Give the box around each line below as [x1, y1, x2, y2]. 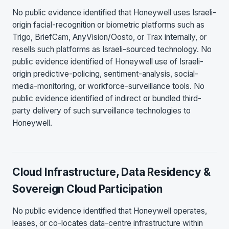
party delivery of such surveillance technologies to [12, 105, 191, 116]
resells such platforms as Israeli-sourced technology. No [12, 44, 212, 54]
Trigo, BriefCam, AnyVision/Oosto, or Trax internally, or [12, 32, 207, 42]
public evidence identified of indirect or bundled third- [12, 93, 201, 103]
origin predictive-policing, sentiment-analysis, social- [12, 68, 198, 79]
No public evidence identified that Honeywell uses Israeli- [12, 7, 216, 17]
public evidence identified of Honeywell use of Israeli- [12, 56, 203, 66]
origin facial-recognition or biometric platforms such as [12, 19, 204, 30]
